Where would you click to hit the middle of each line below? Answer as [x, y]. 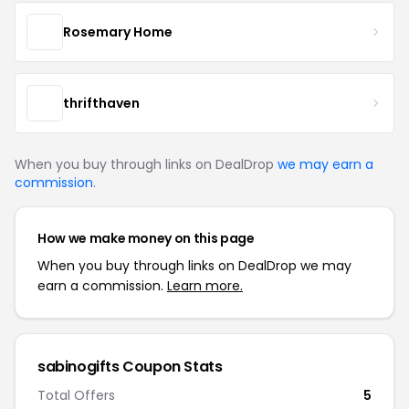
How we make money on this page [146, 238]
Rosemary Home [118, 31]
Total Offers [76, 395]
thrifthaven [101, 103]
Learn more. [205, 286]
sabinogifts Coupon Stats [130, 367]
